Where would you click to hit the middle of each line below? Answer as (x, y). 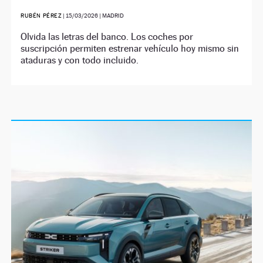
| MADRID (111, 16)
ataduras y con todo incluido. (80, 60)
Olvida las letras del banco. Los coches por (107, 37)
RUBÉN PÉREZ (41, 16)
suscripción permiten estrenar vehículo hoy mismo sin (130, 49)
